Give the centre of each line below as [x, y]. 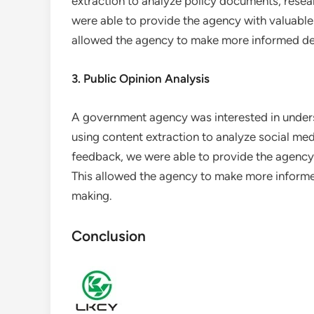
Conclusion [109, 236]
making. [92, 196]
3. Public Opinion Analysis [141, 78]
